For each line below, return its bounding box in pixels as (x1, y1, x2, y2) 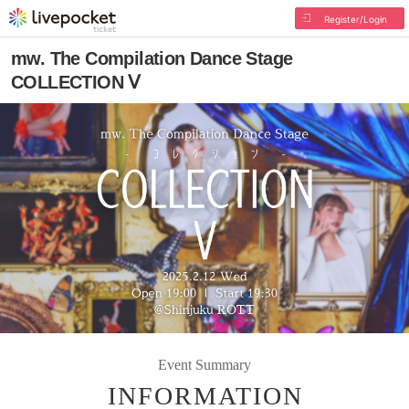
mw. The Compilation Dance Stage (11, 48, 293, 68)
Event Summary (158, 356, 251, 372)
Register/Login (323, 14, 387, 25)
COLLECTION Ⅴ (11, 72, 141, 92)
